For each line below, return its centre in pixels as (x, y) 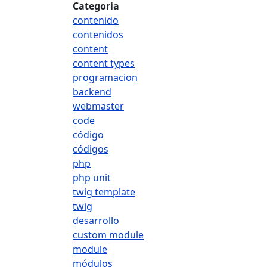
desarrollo (96, 221)
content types (104, 63)
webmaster (98, 106)
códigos (91, 149)
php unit (92, 178)
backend (92, 92)
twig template (104, 192)
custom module (108, 235)
